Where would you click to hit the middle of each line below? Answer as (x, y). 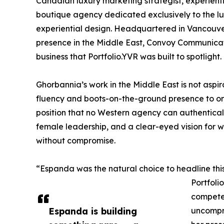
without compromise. (76, 140)
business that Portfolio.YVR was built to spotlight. (129, 56)
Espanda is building (93, 211)
